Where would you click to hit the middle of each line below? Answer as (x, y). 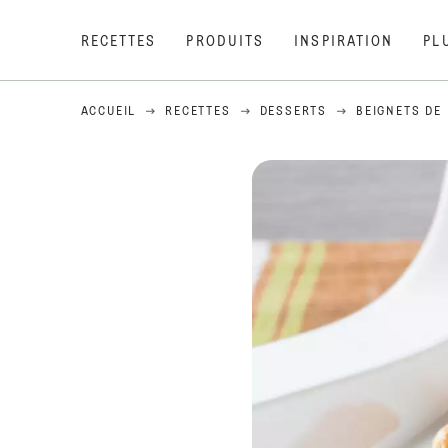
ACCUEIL (108, 112)
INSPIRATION (344, 42)
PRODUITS (225, 42)
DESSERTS (293, 112)
